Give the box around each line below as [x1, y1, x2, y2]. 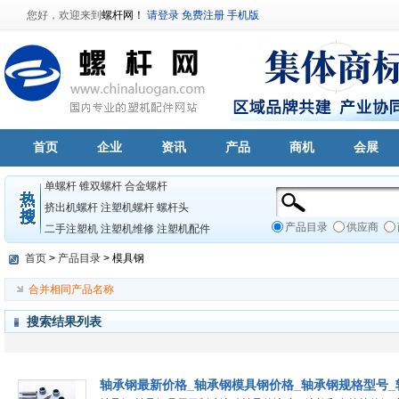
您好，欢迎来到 [27, 9, 102, 21]
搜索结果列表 [27, 314, 102, 329]
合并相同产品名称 [28, 283, 114, 296]
